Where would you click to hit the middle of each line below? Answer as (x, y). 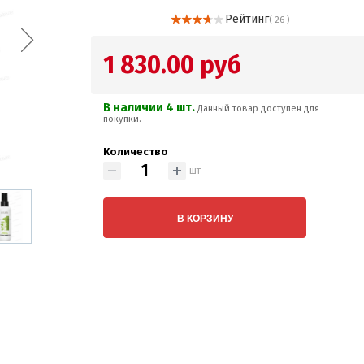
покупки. (123, 119)
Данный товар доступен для (259, 108)
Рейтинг (247, 19)
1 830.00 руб (173, 65)
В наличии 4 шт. (151, 107)
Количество (136, 152)
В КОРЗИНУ (205, 218)
